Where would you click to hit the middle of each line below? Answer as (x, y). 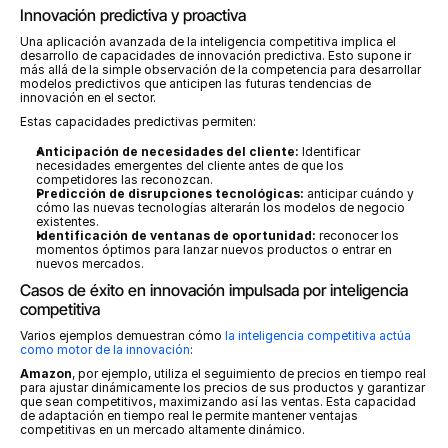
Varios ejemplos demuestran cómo (122, 335)
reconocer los (357, 235)
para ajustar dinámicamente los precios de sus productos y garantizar (222, 387)
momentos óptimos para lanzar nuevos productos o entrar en (214, 249)
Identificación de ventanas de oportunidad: (176, 235)
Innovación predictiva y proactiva (133, 15)
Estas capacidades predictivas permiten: (138, 121)
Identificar (329, 151)
